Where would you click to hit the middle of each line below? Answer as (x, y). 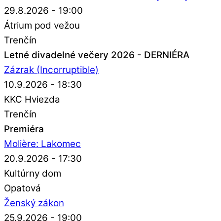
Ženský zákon (34, 203)
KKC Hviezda (32, 99)
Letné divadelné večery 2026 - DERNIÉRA (97, 55)
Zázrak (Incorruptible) (51, 70)
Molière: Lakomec (42, 144)
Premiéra (24, 129)
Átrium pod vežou (42, 25)
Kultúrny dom (33, 173)
